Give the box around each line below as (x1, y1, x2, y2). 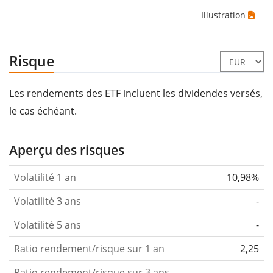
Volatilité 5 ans (14, 218, 81, 232)
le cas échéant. (9, 104, 77, 118)
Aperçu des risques (9, 141, 124, 158)
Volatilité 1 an (14, 170, 76, 184)
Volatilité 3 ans (14, 194, 81, 208)
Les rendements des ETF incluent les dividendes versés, (9, 86, 263, 100)
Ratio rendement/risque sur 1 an (14, 241, 165, 255)
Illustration (201, 9, 246, 21)
